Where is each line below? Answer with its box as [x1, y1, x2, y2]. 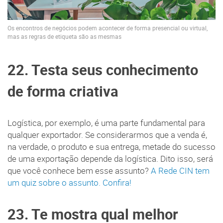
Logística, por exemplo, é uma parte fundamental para [7, 117, 205, 129]
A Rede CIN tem [151, 165, 210, 177]
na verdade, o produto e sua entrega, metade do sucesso [7, 141, 216, 153]
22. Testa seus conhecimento [7, 60, 198, 80]
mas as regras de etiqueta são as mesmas [7, 32, 121, 40]
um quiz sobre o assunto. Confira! [7, 177, 131, 189]
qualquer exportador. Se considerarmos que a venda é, [7, 129, 207, 141]
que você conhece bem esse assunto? [7, 165, 151, 177]
